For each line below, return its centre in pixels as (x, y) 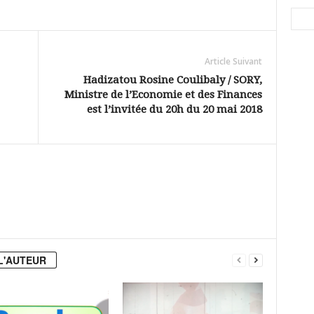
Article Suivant (233, 61)
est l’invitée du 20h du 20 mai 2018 (174, 109)
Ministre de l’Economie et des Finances (163, 95)
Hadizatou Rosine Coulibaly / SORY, (172, 80)
